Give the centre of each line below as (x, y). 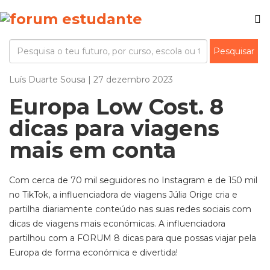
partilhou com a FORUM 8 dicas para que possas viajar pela (133, 238)
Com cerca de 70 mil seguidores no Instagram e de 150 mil (133, 180)
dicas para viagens (114, 128)
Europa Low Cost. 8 (116, 107)
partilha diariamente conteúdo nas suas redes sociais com (130, 209)
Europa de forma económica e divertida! (93, 253)
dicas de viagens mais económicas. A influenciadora (117, 224)
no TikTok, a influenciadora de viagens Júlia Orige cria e (123, 195)
